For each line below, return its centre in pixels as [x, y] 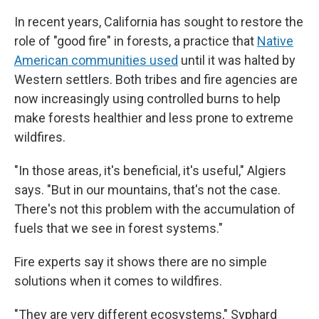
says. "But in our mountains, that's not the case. [147, 190]
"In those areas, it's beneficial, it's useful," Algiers [150, 171]
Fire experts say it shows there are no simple [141, 262]
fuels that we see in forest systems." [119, 228]
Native [275, 41]
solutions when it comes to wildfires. [118, 281]
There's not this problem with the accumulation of [155, 209]
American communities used [96, 60]
